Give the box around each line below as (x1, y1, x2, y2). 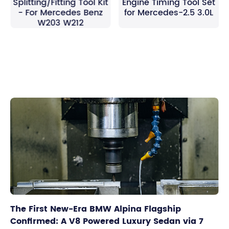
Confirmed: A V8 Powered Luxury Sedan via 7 (10, 215, 203, 228)
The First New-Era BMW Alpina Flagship (10, 202, 181, 216)
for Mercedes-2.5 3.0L (124, 6, 213, 19)
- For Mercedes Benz (18, 6, 103, 19)
